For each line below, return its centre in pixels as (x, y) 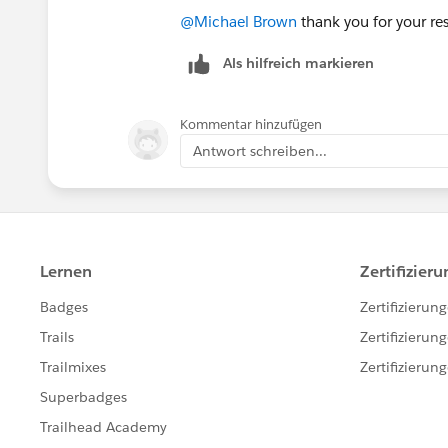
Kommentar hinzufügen (251, 124)
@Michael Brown (238, 21)
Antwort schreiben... (260, 150)
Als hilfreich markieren (298, 62)
